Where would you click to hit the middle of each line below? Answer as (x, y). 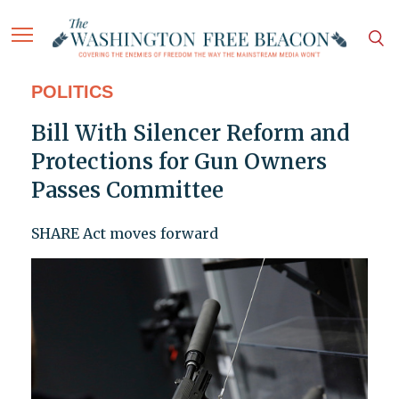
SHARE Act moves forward (124, 234)
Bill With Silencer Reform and (190, 134)
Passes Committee (127, 191)
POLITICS (72, 92)
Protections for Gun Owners (179, 162)
